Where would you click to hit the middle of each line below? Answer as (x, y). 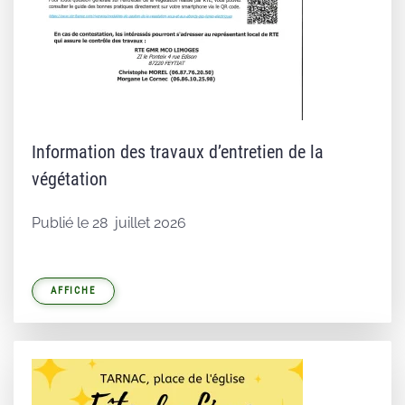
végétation (70, 179)
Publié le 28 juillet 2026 (109, 223)
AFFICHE (73, 291)
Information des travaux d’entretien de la (178, 152)
